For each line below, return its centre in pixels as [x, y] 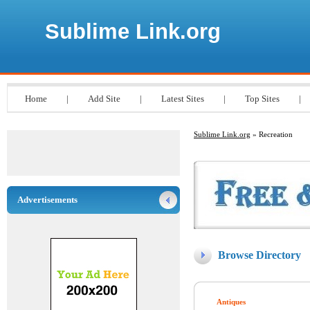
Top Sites [262, 99]
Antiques [231, 302]
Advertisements [47, 200]
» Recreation [272, 134]
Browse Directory [259, 255]
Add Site [104, 99]
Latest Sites [183, 99]
